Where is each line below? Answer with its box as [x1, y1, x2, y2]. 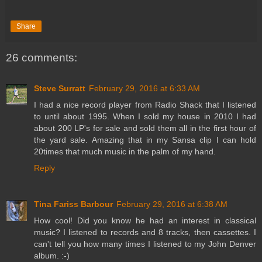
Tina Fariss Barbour [34, 199, 113, 209]
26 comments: [6, 51, 77, 64]
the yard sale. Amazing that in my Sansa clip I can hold [34, 135, 256, 144]
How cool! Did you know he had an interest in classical [34, 215, 256, 225]
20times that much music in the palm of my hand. [34, 146, 216, 156]
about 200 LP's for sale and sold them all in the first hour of [34, 123, 256, 133]
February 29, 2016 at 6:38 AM [116, 199, 227, 209]
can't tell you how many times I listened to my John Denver [34, 239, 256, 249]
